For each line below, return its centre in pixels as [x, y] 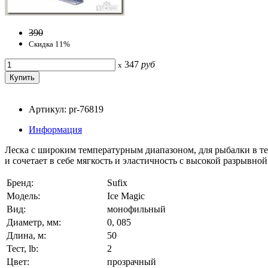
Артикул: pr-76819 [66, 109]
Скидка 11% [49, 44]
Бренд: [20, 182]
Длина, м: [26, 235]
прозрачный [132, 261]
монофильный [136, 209]
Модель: [23, 196]
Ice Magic [126, 196]
